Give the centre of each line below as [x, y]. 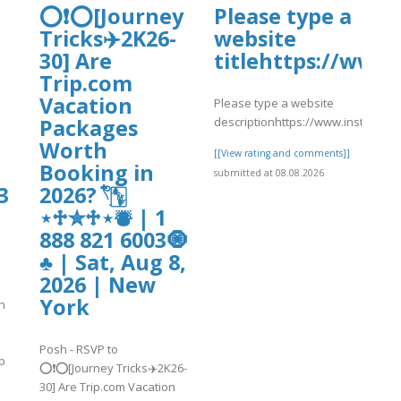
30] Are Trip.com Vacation [107, 386]
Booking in [97, 173]
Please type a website [274, 102]
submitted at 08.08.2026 [269, 172]
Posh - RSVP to [79, 349]
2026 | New [98, 285]
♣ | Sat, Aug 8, [113, 263]
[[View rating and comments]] [282, 153]
